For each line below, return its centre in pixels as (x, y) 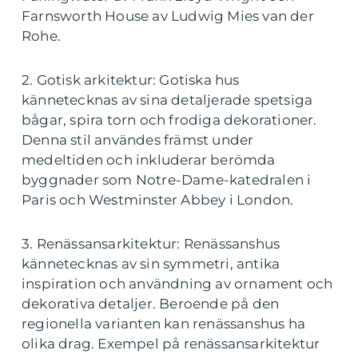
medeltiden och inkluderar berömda (149, 160)
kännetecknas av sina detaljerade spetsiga (167, 100)
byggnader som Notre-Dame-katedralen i (167, 180)
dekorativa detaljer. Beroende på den (151, 304)
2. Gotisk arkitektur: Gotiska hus (131, 80)
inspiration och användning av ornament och (177, 284)
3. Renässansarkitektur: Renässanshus (151, 244)
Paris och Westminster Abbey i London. (158, 200)
